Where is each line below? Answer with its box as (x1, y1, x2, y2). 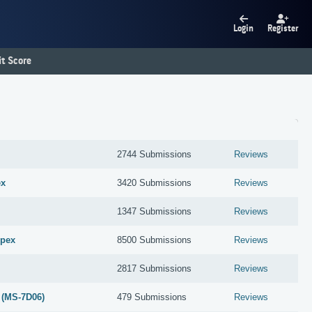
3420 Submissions (117, 178, 192, 189)
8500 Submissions (117, 235, 192, 246)
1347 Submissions (117, 206, 192, 217)
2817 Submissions (117, 263, 192, 274)
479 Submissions (117, 292, 187, 303)
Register (267, 24, 298, 34)
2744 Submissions (117, 149, 192, 160)
